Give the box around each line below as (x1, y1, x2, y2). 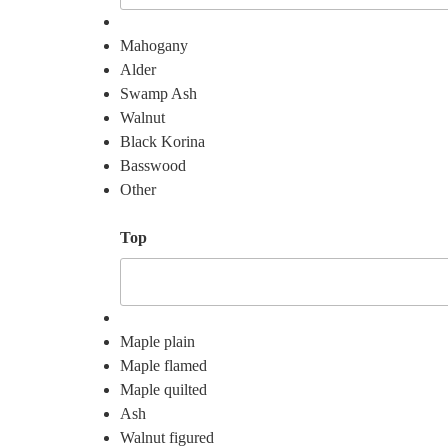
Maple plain (120, 333, 195, 351)
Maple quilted (120, 381, 207, 399)
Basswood (120, 156, 186, 174)
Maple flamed (120, 357, 207, 375)
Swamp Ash (120, 84, 197, 102)
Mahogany (120, 36, 188, 54)
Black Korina (120, 132, 205, 150)
